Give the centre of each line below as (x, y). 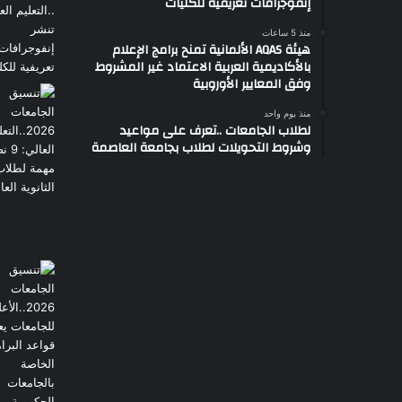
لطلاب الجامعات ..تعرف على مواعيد (215, 131)
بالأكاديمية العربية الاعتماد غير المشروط (203, 67)
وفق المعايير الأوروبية (252, 84)
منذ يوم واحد (287, 113)
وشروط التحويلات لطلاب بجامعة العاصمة (201, 148)
